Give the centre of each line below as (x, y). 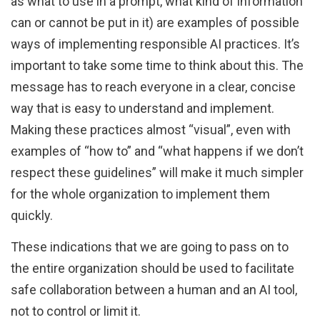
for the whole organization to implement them (140, 194)
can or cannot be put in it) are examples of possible (155, 23)
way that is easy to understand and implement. (142, 109)
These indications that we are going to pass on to (150, 247)
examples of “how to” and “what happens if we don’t (157, 151)
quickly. (32, 216)
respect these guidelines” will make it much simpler (157, 173)
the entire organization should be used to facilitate (152, 269)
